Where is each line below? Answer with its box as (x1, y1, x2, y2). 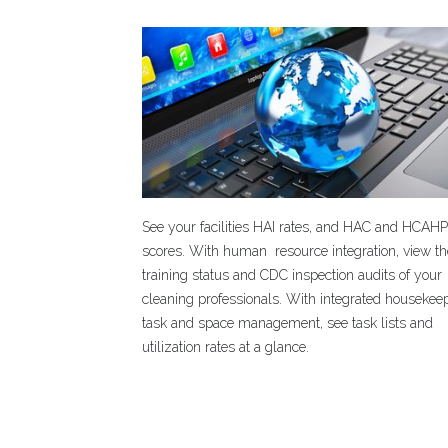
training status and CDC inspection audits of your (142, 267, 443, 283)
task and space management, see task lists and (142, 315, 434, 331)
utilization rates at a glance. (142, 339, 310, 355)
